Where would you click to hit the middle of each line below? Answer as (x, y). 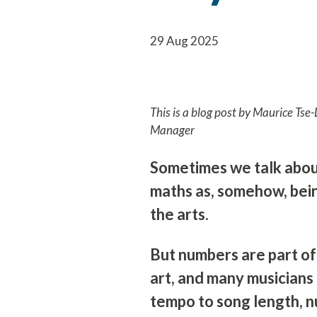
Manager (172, 130)
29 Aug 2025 (184, 41)
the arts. (181, 214)
